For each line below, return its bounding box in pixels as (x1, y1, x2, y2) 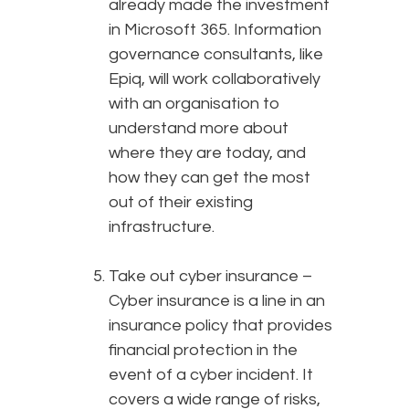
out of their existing (109, 194, 253, 212)
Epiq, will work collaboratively (109, 70, 320, 89)
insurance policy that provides (109, 317, 332, 335)
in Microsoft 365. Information (109, 21, 321, 39)
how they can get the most (109, 169, 310, 187)
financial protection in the (109, 341, 298, 360)
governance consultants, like (109, 46, 323, 64)
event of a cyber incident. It (109, 366, 313, 384)
